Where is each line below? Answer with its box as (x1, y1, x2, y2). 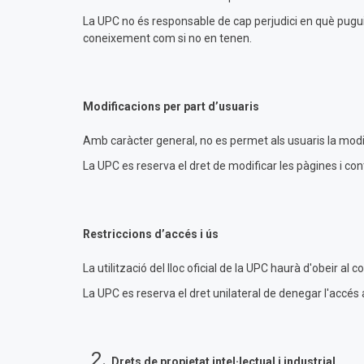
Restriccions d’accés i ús (83, 227, 219, 240)
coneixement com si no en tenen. (83, 32, 252, 45)
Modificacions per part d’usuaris (83, 100, 259, 113)
